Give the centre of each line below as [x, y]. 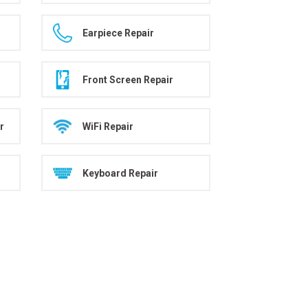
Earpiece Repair [119, 33]
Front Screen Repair [128, 79]
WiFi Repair [108, 126]
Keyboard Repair [121, 173]
